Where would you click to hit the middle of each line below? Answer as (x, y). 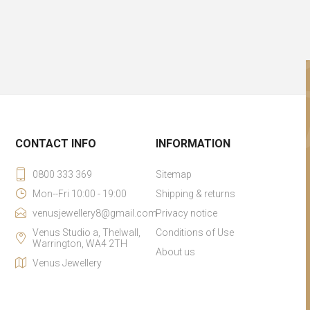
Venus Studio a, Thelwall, (87, 232)
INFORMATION (193, 144)
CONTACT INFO (56, 144)
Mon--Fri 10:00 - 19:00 (80, 194)
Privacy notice (186, 213)
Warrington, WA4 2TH (80, 244)
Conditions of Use (194, 232)
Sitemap (173, 174)
